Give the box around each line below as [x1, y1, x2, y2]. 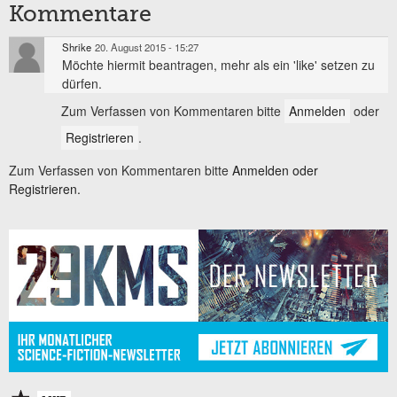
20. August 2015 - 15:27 [95, 40, 198, 55]
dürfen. [62, 74, 102, 93]
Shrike [62, 40, 91, 55]
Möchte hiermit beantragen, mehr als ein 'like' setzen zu [62, 56, 375, 74]
